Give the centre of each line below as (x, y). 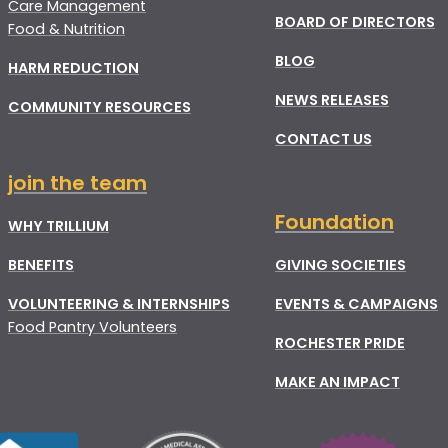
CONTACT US (323, 139)
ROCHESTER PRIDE (340, 343)
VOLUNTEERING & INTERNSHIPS (119, 304)
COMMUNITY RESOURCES (99, 107)
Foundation (334, 222)
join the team (77, 183)
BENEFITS (41, 265)
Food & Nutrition (66, 29)
